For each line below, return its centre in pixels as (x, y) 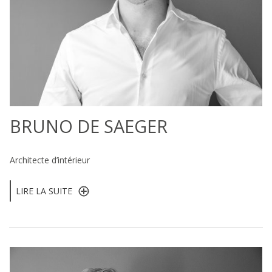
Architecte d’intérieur (50, 160)
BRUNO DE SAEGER (89, 126)
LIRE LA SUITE (44, 191)
